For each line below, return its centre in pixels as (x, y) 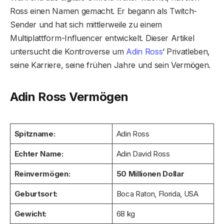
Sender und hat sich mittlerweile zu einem (86, 24)
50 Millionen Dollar (150, 173)
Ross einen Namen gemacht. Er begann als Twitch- (103, 11)
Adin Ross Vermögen (69, 97)
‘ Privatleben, (186, 51)
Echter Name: (39, 153)
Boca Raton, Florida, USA (157, 193)
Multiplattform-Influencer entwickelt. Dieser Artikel (102, 38)
